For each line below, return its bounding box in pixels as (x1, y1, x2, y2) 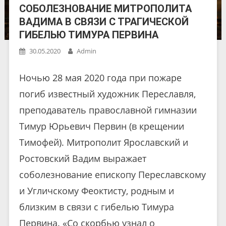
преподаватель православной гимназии (19, 104, 197, 117)
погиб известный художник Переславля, (19, 88, 196, 100)
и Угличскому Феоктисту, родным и (19, 185, 174, 197)
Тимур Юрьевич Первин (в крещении (19, 120, 184, 133)
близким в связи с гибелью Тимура (19, 201, 174, 213)
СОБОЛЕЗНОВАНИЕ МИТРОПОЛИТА (19, 3, 192, 15)
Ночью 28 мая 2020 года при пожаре (19, 72, 182, 84)
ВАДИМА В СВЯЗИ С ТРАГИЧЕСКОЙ (19, 16, 189, 28)
